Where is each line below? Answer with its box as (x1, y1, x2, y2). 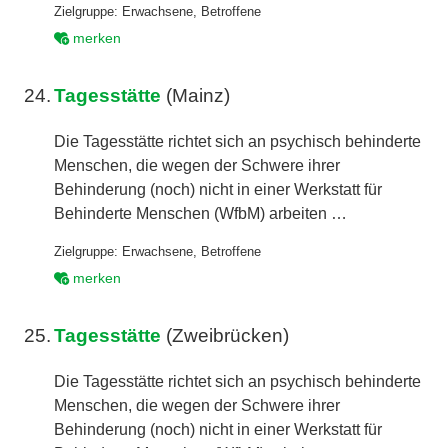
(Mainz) (166, 85, 231, 107)
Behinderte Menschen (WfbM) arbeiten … (54, 205, 348, 223)
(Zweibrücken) (166, 324, 290, 346)
